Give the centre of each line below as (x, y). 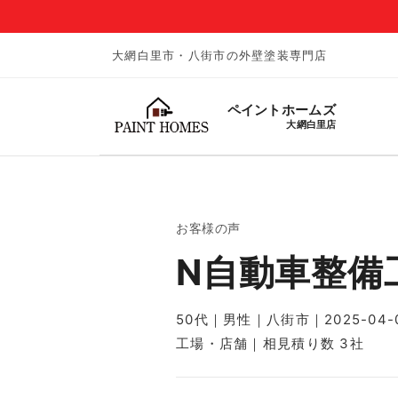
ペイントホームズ (281, 109)
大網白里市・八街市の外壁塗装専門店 (220, 55)
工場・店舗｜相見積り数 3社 (270, 343)
